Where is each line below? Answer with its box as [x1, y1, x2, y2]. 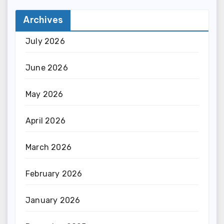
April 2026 [25, 115, 65, 125]
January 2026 [25, 195, 80, 205]
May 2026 [25, 89, 63, 99]
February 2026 [25, 168, 82, 178]
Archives [23, 13, 63, 25]
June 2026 [25, 62, 68, 72]
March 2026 [25, 142, 71, 152]
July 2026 [25, 36, 65, 46]
